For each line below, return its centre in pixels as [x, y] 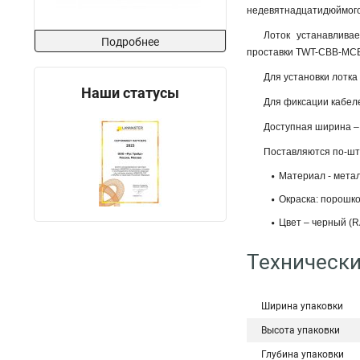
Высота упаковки [301, 330]
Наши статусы [130, 93]
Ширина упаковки [302, 306]
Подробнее [130, 42]
